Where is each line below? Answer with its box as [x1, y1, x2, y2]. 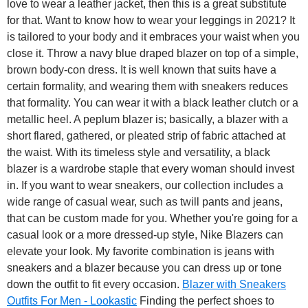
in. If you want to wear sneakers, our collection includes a [7, 179, 283, 192]
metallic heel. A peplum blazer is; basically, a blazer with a [7, 113, 288, 126]
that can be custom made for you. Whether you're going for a [7, 212, 298, 225]
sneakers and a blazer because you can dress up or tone [7, 262, 282, 274]
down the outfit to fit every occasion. [7, 278, 182, 291]
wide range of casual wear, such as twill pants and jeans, [7, 196, 283, 208]
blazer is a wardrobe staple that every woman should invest [7, 163, 294, 175]
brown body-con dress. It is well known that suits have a [7, 64, 276, 76]
